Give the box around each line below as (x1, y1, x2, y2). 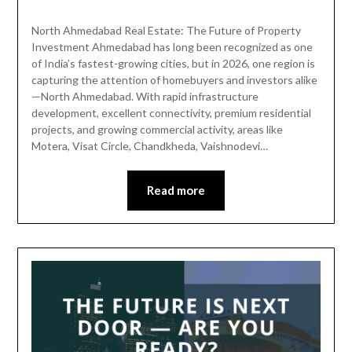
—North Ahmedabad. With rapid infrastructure (31, 89, 258, 103)
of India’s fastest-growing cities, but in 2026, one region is (31, 56, 315, 70)
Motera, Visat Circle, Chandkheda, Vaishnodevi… (31, 138, 268, 152)
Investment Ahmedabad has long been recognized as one (31, 39, 313, 53)
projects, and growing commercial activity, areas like (31, 122, 283, 136)
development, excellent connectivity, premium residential (31, 105, 311, 119)
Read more (147, 182, 205, 197)
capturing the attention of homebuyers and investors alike (31, 72, 317, 86)
